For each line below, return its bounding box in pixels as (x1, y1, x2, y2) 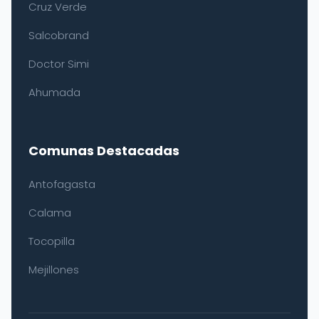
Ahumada (28, 85, 80, 100)
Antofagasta (28, 177, 95, 192)
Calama (28, 205, 71, 220)
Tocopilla (28, 234, 75, 249)
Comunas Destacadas (28, 142, 179, 159)
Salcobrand (28, 28, 89, 43)
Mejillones (28, 262, 79, 277)
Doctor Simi (28, 56, 89, 71)
